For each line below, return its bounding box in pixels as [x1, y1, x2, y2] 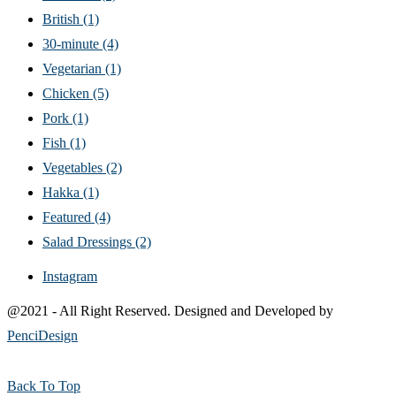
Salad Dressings [42, 233, 135, 249]
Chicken [42, 85, 93, 101]
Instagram [42, 268, 97, 284]
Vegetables [42, 159, 106, 175]
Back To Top [7, 377, 80, 393]
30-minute [42, 35, 103, 51]
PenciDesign [7, 327, 78, 343]
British [42, 11, 83, 27]
